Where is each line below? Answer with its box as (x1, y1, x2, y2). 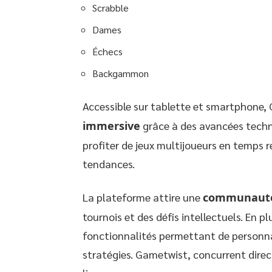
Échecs (92, 45, 123, 58)
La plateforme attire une (83, 190, 203, 204)
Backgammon (92, 67, 149, 80)
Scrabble (92, 1, 129, 14)
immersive (83, 118, 140, 133)
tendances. (83, 157, 135, 171)
